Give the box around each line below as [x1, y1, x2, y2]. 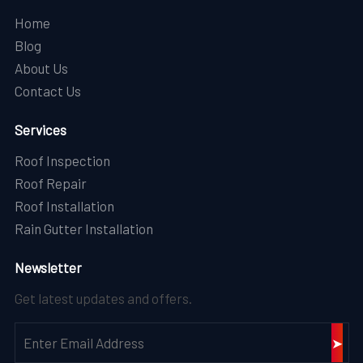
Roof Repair [14, 174, 87, 191]
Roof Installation [14, 197, 114, 214]
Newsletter [14, 258, 82, 275]
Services [14, 121, 66, 138]
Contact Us [14, 82, 81, 99]
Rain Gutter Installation [14, 220, 153, 237]
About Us [14, 59, 68, 76]
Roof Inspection [14, 152, 110, 169]
